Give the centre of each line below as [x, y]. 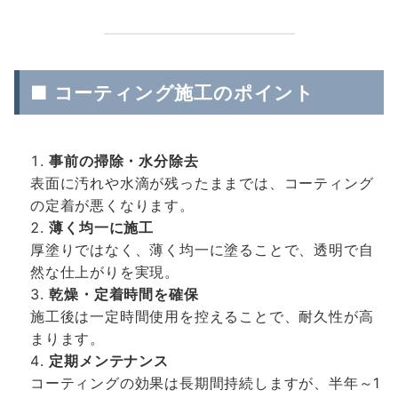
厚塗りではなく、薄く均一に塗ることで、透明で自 [202, 250]
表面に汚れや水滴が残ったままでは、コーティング [202, 183]
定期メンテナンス [109, 361]
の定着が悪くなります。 [112, 205]
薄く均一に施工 [102, 227]
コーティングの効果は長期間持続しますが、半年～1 [206, 383]
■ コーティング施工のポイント [172, 92]
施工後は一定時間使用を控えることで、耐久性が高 [202, 316]
